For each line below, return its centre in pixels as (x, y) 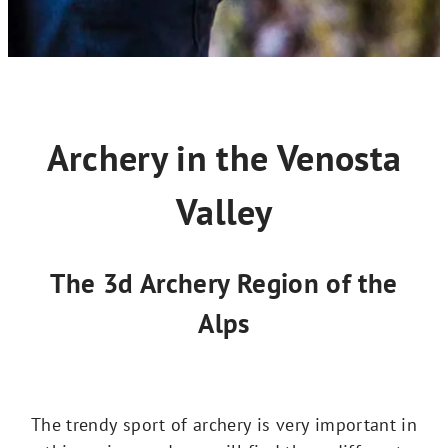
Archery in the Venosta (224, 157)
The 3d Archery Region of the (224, 283)
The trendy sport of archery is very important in (224, 425)
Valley (224, 211)
